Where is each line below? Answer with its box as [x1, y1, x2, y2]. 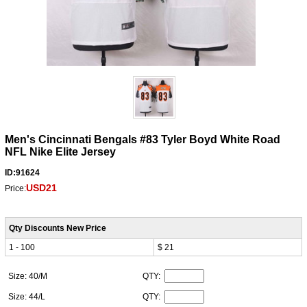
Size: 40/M [8, 271, 49, 281]
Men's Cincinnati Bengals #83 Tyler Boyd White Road [4, 133, 280, 145]
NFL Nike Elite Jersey [4, 145, 116, 158]
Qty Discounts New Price [8, 223, 106, 233]
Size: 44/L [8, 291, 47, 302]
